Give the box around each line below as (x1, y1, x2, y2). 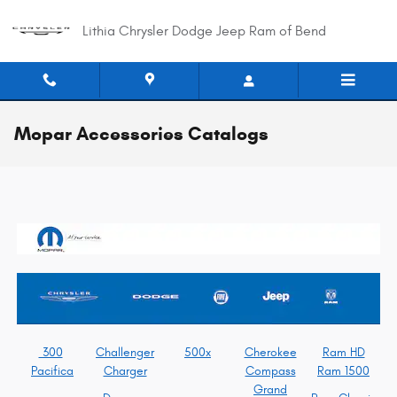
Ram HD (322, 345, 365, 360)
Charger (103, 363, 147, 378)
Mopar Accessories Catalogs (14, 122, 269, 145)
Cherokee (244, 345, 297, 360)
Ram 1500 (317, 363, 370, 378)
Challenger (96, 345, 154, 360)
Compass (245, 363, 296, 378)
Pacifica (31, 363, 74, 378)
